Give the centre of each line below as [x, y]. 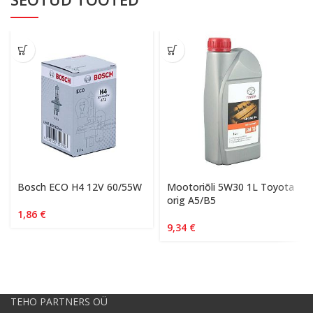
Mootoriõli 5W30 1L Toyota [231, 187]
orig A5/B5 [191, 200]
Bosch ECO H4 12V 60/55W [80, 187]
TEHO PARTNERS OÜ [59, 302]
